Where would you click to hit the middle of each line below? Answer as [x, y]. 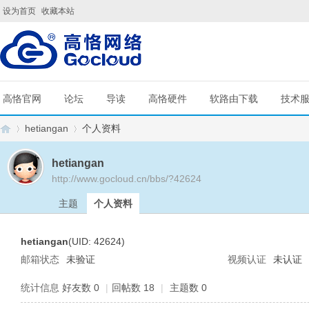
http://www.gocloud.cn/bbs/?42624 [127, 179]
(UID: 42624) [97, 241]
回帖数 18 [133, 288]
